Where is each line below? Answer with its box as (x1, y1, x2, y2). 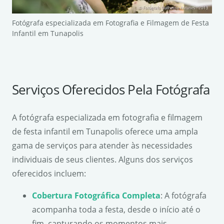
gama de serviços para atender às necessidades (12, 140, 192, 151)
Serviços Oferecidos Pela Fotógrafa (12, 80, 210, 99)
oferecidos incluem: (12, 168, 86, 179)
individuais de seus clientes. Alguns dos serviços (12, 154, 193, 165)
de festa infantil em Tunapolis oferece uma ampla (12, 126, 198, 137)
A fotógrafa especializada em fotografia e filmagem (12, 112, 202, 123)
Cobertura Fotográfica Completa (32, 190, 160, 201)
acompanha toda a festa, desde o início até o (32, 204, 200, 215)
